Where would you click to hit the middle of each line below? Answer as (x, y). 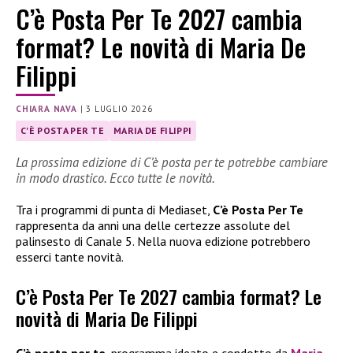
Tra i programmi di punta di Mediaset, (114, 209)
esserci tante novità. (70, 256)
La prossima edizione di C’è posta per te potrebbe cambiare (172, 162)
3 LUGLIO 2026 (119, 109)
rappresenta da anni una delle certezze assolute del (153, 225)
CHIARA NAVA (46, 109)
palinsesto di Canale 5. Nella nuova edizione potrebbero (163, 241)
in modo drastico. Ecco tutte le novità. (115, 178)
